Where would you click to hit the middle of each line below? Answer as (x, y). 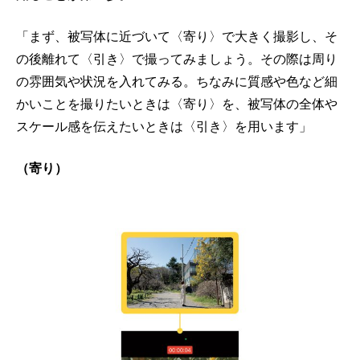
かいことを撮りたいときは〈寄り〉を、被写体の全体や (177, 104)
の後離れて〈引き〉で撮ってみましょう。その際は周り (177, 59)
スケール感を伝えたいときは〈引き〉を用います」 (164, 127)
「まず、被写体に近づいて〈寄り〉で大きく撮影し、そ (177, 37)
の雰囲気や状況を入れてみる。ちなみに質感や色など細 (177, 82)
